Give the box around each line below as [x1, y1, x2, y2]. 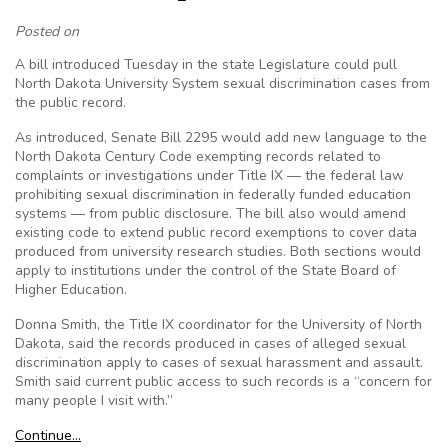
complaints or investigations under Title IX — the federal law [15, 166, 404, 185]
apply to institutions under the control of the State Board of [15, 261, 396, 280]
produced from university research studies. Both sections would [15, 242, 421, 261]
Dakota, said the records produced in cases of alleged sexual [15, 334, 406, 353]
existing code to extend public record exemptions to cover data [15, 223, 417, 242]
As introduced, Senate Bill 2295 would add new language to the [15, 128, 427, 147]
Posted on [15, 22, 79, 41]
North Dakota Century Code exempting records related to [15, 147, 381, 166]
